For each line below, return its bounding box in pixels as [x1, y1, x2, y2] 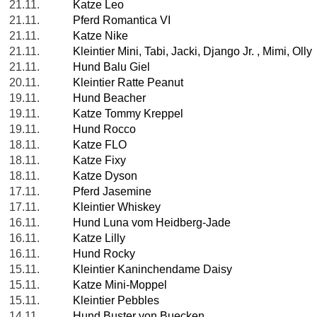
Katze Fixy [73, 154, 126, 167]
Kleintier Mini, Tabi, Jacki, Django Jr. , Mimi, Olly [73, 45, 312, 58]
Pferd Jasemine [73, 185, 151, 198]
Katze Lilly [73, 232, 125, 245]
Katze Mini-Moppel [73, 279, 167, 292]
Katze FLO [73, 139, 127, 151]
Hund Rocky [73, 248, 135, 260]
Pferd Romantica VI [73, 14, 171, 27]
